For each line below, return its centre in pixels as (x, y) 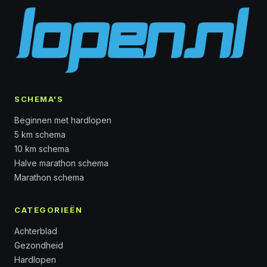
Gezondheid (39, 245)
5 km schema (40, 134)
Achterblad (36, 231)
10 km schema (42, 148)
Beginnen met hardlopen (63, 120)
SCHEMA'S (39, 99)
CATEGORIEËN (49, 209)
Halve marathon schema (61, 163)
